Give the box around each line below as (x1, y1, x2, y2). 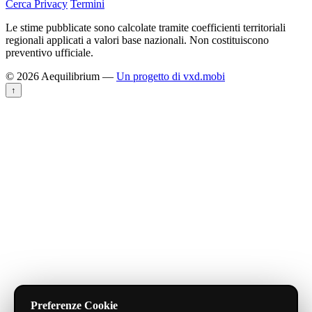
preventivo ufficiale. (6, 46, 93, 58)
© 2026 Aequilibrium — (6, 70, 116, 82)
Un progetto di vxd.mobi (116, 70, 225, 82)
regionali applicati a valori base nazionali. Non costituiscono (6, 33, 269, 46)
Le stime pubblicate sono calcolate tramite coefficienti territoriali (6, 21, 286, 33)
